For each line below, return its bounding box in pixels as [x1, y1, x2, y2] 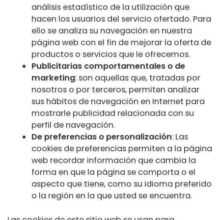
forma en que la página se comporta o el [31, 166, 196, 178]
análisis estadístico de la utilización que [31, 1, 190, 13]
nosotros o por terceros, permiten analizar [31, 84, 200, 96]
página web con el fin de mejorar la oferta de [31, 37, 212, 49]
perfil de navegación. [31, 119, 115, 131]
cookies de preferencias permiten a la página [31, 143, 213, 155]
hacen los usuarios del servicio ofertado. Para [31, 13, 212, 25]
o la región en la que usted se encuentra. [31, 190, 192, 202]
